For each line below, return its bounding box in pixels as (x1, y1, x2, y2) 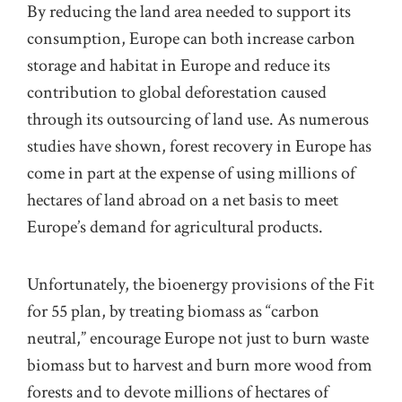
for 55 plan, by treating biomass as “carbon (27, 300, 319, 324)
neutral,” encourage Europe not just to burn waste (27, 327, 369, 351)
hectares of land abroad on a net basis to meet (27, 188, 338, 212)
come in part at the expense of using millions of (27, 161, 355, 185)
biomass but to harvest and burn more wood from (27, 354, 372, 378)
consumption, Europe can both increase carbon (27, 26, 355, 50)
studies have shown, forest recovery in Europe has (27, 134, 371, 158)
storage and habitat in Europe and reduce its (27, 53, 330, 77)
